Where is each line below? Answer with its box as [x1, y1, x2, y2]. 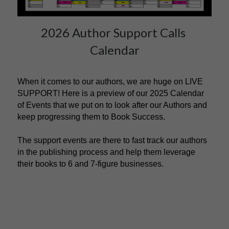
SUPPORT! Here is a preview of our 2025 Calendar [17, 89, 204, 98]
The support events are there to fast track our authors [17, 136, 207, 145]
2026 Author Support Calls [41, 25, 186, 40]
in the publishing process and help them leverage [17, 148, 195, 157]
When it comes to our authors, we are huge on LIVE [17, 77, 203, 86]
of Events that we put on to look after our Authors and [17, 101, 207, 110]
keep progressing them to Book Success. [17, 112, 167, 122]
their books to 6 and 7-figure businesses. [17, 159, 164, 169]
